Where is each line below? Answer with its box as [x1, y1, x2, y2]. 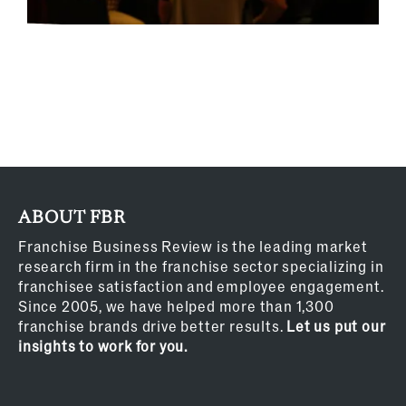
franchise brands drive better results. [17, 315, 287, 335]
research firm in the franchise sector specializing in [17, 256, 384, 275]
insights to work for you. [17, 335, 188, 355]
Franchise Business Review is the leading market [17, 236, 368, 256]
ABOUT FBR [17, 208, 126, 227]
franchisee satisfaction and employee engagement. [17, 275, 384, 295]
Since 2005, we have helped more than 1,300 [17, 295, 334, 315]
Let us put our [286, 315, 386, 335]
